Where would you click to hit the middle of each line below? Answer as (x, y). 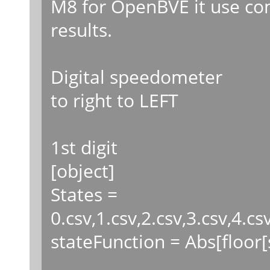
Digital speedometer (136, 76)
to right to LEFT (114, 100)
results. (81, 29)
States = (84, 194)
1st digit (84, 147)
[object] (82, 170)
